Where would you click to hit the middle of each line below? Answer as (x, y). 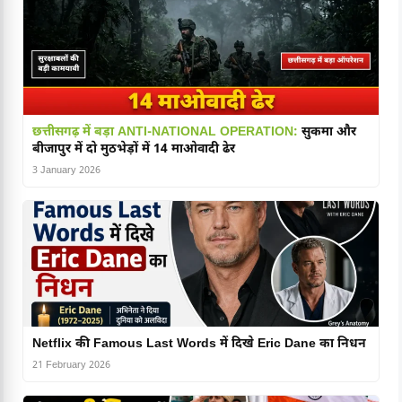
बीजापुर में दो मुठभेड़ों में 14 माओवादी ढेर (134, 150)
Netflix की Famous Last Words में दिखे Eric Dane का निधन (199, 345)
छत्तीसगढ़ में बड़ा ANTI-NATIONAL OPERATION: (165, 133)
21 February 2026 (71, 366)
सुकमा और (327, 133)
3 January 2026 (66, 171)
